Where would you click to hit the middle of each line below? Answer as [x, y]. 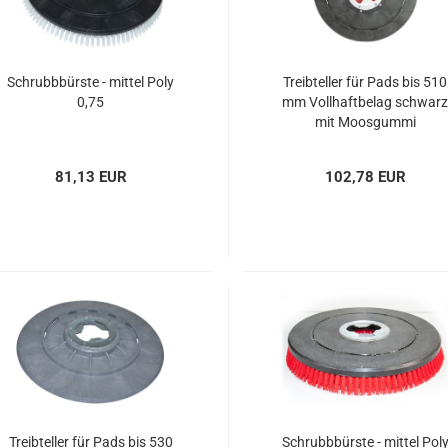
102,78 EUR [366, 177]
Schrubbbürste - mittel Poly [90, 82]
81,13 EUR [90, 177]
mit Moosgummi [365, 122]
